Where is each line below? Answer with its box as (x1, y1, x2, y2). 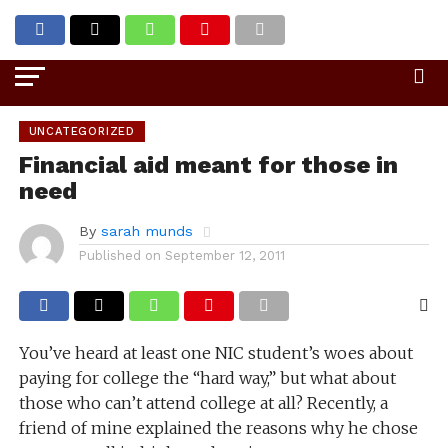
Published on (78, 248, 161, 263)
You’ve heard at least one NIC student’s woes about (18, 343, 413, 363)
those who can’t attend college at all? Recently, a (18, 393, 388, 413)
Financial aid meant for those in (18, 151, 398, 179)
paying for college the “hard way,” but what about (18, 368, 396, 388)
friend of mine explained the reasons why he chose (18, 418, 418, 438)
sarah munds (100, 223, 193, 239)
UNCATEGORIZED (28, 125, 136, 138)
